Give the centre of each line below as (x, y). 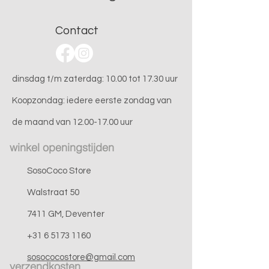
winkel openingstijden (62, 147)
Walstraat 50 (53, 192)
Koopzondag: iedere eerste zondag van (92, 101)
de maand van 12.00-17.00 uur (72, 122)
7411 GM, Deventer (66, 214)
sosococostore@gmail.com (81, 257)
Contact (77, 31)
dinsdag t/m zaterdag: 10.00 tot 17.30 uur (95, 79)
